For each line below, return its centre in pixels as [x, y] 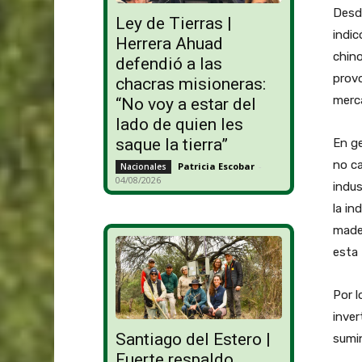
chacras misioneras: [190, 84]
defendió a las [168, 64]
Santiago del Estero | [193, 340]
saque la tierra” [171, 145]
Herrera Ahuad [169, 44]
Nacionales [143, 167]
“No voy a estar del [185, 105]
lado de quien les [179, 125]
